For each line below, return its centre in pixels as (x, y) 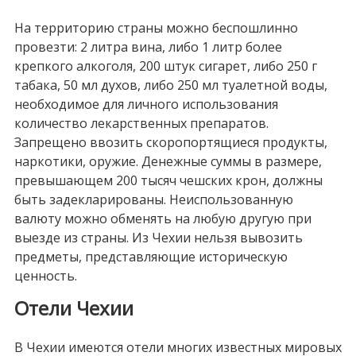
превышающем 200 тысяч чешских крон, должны (168, 181)
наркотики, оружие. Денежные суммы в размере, (168, 162)
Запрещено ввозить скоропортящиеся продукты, (170, 143)
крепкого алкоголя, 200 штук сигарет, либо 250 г (165, 66)
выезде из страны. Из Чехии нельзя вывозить (158, 238)
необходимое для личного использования (146, 104)
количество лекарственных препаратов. (141, 124)
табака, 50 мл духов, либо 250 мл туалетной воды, (170, 85)
